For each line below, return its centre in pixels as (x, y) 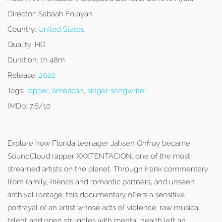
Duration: (23, 60)
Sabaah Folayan (64, 14)
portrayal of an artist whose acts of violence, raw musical (104, 208)
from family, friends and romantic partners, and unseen (101, 182)
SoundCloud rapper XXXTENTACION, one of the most (99, 156)
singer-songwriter (117, 91)
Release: (22, 75)
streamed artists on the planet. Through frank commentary (108, 169)
